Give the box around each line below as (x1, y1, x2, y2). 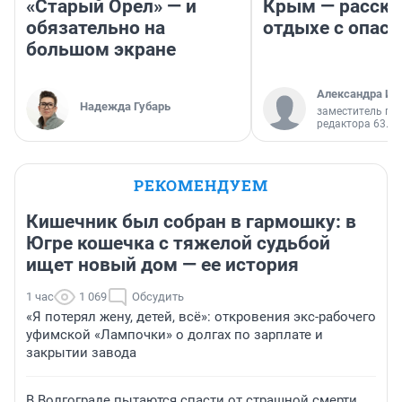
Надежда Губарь (80, 99, 170, 113)
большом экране (26, 38, 176, 60)
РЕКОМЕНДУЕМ (134, 174, 268, 196)
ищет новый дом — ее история (26, 253, 299, 275)
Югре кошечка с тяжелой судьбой (26, 232, 330, 254)
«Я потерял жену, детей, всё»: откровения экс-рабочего (26, 308, 376, 325)
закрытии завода (26, 344, 136, 361)
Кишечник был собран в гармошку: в (26, 210, 356, 232)
